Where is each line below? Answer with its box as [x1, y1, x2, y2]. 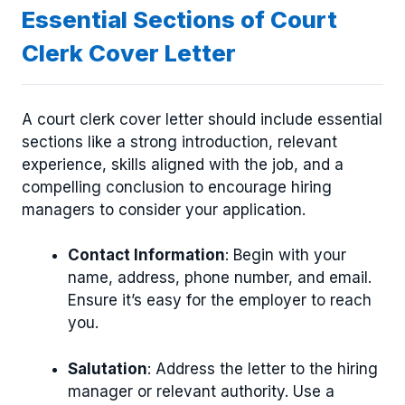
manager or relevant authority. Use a [68, 381, 334, 400]
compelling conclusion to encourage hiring [22, 177, 332, 196]
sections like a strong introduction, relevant [22, 132, 337, 151]
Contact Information [68, 246, 225, 265]
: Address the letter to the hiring [147, 359, 378, 378]
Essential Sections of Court [22, 5, 337, 34]
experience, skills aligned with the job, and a [22, 155, 344, 174]
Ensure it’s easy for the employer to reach [68, 291, 372, 310]
